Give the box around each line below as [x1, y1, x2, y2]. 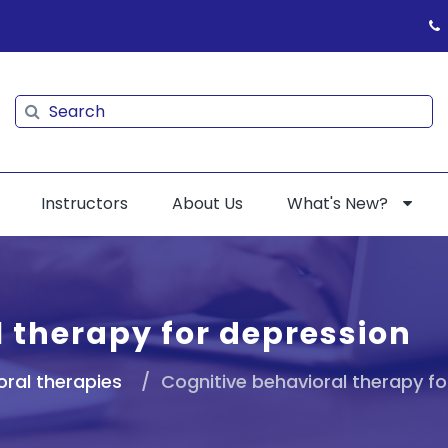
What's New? [287, 191, 388, 215]
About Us [172, 191, 243, 215]
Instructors [41, 191, 128, 215]
